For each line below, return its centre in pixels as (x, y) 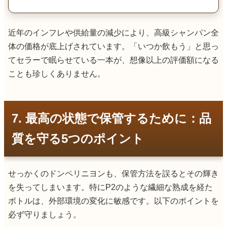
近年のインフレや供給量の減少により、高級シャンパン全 (113, 32)
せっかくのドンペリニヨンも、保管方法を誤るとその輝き (113, 173)
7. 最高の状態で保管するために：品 (111, 118)
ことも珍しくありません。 (57, 73)
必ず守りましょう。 (45, 214)
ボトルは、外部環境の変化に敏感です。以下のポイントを (113, 201)
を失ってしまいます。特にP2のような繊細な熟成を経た (110, 187)
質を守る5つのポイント (78, 138)
